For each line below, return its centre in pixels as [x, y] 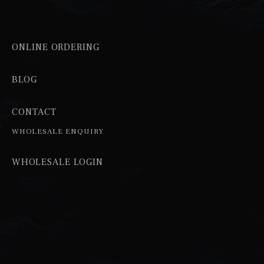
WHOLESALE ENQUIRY [58, 131]
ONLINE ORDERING [56, 47]
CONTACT [34, 112]
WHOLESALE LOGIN [57, 162]
